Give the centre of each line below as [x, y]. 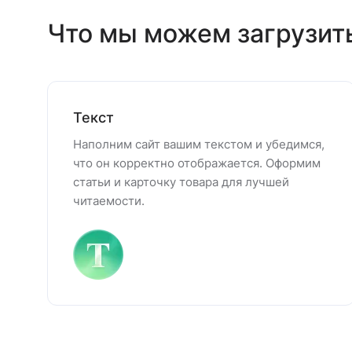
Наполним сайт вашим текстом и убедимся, [199, 144]
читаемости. [109, 201]
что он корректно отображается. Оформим [197, 163]
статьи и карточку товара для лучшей [181, 182]
